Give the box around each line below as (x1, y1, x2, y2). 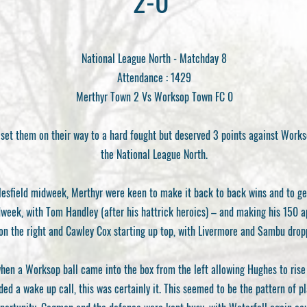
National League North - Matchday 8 (82, 49, 227, 66)
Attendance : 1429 (117, 69, 191, 86)
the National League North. (101, 145, 208, 162)
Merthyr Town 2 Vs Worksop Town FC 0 (75, 88, 233, 105)
